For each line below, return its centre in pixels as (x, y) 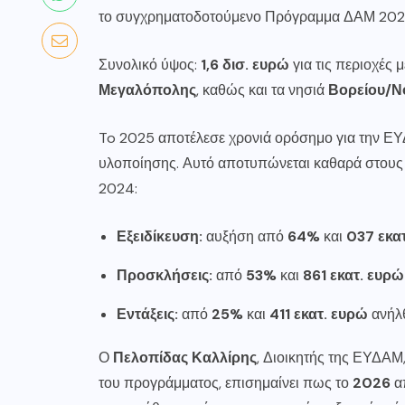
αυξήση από (245, 236)
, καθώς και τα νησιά (262, 90)
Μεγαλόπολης (147, 90)
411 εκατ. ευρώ (319, 314)
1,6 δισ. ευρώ (245, 65)
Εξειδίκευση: (160, 236)
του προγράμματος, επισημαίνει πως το (226, 383)
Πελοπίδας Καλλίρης (185, 358)
